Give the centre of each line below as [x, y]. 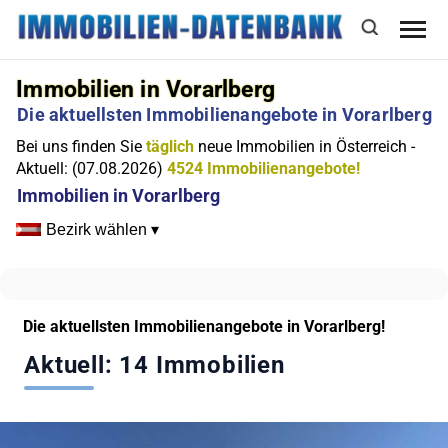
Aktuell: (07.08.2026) [92, 169]
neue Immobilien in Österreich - [305, 147]
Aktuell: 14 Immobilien [154, 365]
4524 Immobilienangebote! [264, 169]
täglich [170, 147]
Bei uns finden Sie [81, 147]
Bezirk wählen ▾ [103, 230]
